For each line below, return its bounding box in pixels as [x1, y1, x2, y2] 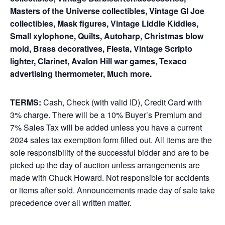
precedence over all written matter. [10, 197, 132, 208]
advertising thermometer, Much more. [10, 68, 152, 79]
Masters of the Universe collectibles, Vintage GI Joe [10, 5, 204, 17]
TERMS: [10, 96, 41, 108]
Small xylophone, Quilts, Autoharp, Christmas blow [10, 30, 203, 42]
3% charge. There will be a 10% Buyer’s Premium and [10, 109, 202, 121]
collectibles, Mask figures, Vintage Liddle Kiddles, [10, 18, 198, 29]
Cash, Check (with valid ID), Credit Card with [41, 96, 202, 108]
